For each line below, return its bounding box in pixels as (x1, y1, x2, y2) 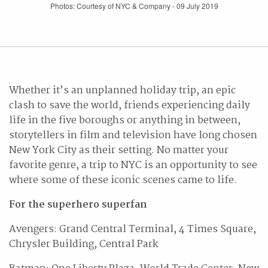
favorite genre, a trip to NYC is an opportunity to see (9, 157, 257, 173)
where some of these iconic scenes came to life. (9, 172, 237, 188)
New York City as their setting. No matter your (9, 142, 229, 159)
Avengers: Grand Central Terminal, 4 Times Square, (9, 221, 256, 237)
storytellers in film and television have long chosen (9, 127, 257, 144)
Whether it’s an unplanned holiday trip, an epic (9, 83, 236, 99)
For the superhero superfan (9, 197, 147, 213)
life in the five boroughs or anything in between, (9, 112, 240, 129)
